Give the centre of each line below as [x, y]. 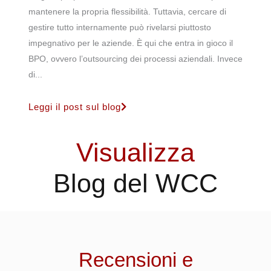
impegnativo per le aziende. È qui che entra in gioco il [131, 43]
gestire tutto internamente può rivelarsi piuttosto [120, 28]
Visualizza [135, 153]
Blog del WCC [135, 184]
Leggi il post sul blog [75, 106]
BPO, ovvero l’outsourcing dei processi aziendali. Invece [135, 59]
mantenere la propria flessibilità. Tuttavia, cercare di [127, 12]
